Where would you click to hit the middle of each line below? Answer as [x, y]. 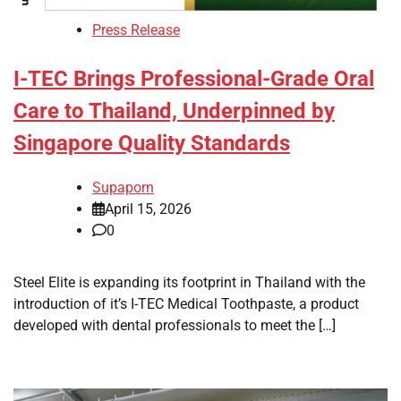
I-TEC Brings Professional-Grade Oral [194, 78]
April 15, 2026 [148, 209]
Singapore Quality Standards [152, 143]
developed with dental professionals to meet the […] [175, 325]
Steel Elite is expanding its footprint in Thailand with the [189, 282]
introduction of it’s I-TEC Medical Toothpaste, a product [186, 303]
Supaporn [123, 187]
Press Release [136, 30]
